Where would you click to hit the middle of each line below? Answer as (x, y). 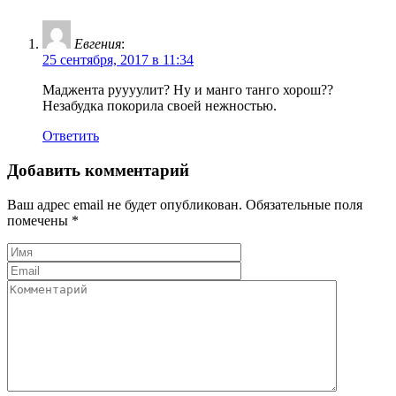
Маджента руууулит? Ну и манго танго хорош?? (188, 90)
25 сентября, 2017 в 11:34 (118, 60)
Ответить (71, 136)
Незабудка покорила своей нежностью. (160, 106)
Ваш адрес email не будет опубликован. (125, 204)
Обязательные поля (302, 204)
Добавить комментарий (98, 170)
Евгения (98, 44)
